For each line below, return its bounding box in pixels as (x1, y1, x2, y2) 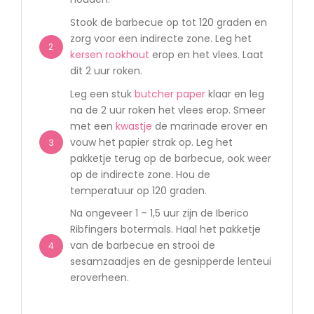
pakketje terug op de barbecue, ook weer (69, 151, 271, 165)
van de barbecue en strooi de (69, 238, 215, 253)
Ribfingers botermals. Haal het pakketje (69, 222, 261, 237)
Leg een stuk (69, 86, 135, 101)
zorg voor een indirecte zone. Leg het (69, 31, 252, 46)
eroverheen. (69, 271, 129, 285)
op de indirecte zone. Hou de (69, 167, 210, 182)
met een (69, 118, 116, 133)
